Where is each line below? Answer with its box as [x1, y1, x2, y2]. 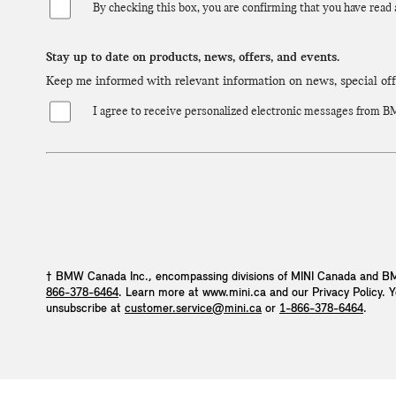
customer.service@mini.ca [125, 302, 262, 316]
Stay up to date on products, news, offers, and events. [46, 51, 339, 65]
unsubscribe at [46, 302, 125, 316]
